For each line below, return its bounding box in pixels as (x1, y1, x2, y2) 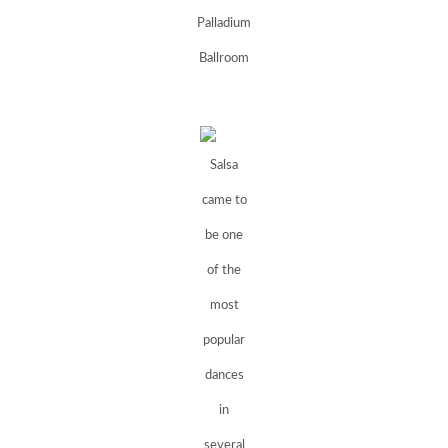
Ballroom (199, 51, 249, 65)
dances (204, 369, 244, 383)
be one (205, 229, 243, 243)
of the (207, 264, 241, 278)
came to (201, 194, 247, 208)
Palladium (197, 16, 251, 30)
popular (203, 334, 245, 348)
